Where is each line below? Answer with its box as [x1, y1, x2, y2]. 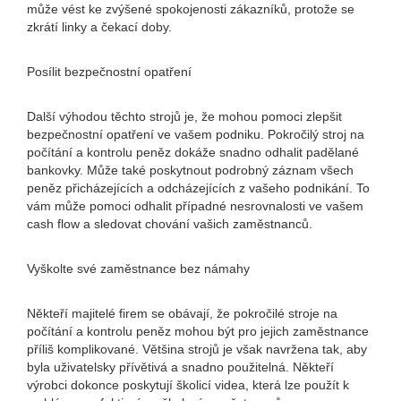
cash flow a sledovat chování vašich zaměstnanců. [27, 217, 312, 231]
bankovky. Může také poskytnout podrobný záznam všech [27, 163, 354, 177]
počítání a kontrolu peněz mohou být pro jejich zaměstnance [27, 324, 369, 338]
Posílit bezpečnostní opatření [27, 64, 192, 79]
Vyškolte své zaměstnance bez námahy [27, 261, 250, 276]
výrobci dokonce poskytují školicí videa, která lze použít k [27, 378, 349, 392]
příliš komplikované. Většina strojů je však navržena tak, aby [27, 342, 367, 356]
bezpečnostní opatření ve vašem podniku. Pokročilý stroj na [27, 127, 364, 141]
